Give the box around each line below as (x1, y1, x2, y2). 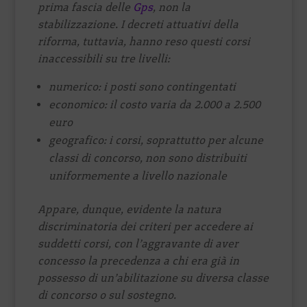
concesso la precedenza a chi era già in (38, 254, 240, 267)
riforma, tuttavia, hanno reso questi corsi (38, 34, 251, 48)
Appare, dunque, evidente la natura (38, 202, 222, 216)
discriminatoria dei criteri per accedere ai (38, 219, 254, 233)
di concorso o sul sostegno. (38, 288, 177, 302)
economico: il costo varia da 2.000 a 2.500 (49, 97, 261, 111)
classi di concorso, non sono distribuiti (49, 151, 247, 164)
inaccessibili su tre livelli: (38, 51, 171, 65)
